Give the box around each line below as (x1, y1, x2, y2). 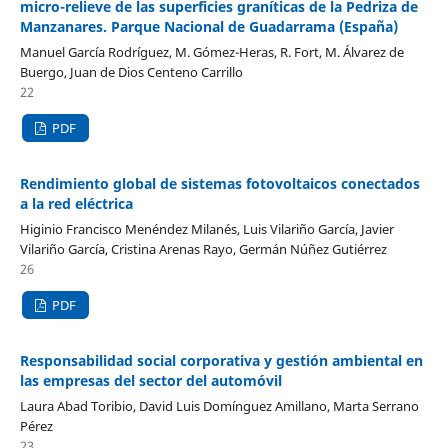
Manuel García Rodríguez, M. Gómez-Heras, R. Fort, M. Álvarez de (19, 43, 404, 62)
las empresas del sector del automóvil (19, 371, 282, 391)
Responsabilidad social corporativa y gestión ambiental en (19, 351, 423, 371)
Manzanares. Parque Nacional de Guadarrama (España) (19, 17, 398, 37)
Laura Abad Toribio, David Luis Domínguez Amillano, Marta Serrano (19, 397, 419, 416)
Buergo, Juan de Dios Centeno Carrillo (19, 63, 243, 82)
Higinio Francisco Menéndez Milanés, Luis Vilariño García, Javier (19, 220, 394, 239)
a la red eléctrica (19, 194, 133, 214)
